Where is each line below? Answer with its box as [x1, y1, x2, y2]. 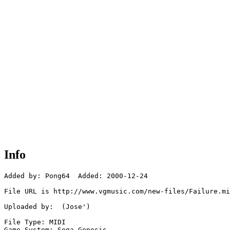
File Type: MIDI [4, 218, 66, 226]
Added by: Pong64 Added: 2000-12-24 [4, 172, 148, 180]
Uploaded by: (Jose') [4, 203, 90, 211]
